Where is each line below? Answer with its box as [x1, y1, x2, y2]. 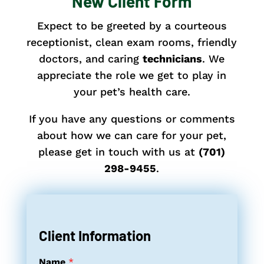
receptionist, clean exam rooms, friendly [27, 35, 237, 48]
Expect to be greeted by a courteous [37, 19, 227, 32]
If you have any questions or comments [28, 112, 235, 125]
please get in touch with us [38, 145, 181, 158]
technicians [143, 52, 203, 65]
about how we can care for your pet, [37, 128, 227, 141]
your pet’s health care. [73, 85, 190, 98]
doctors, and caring [39, 52, 143, 65]
